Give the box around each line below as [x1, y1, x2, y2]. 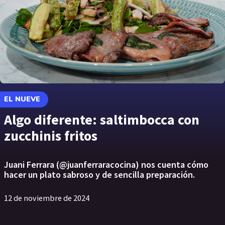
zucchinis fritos [4, 127, 97, 145]
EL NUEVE [4, 94, 40, 104]
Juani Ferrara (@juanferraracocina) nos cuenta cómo [4, 159, 208, 170]
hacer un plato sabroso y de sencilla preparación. [4, 169, 195, 180]
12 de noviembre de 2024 [4, 193, 89, 203]
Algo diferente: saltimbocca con [4, 110, 199, 129]
